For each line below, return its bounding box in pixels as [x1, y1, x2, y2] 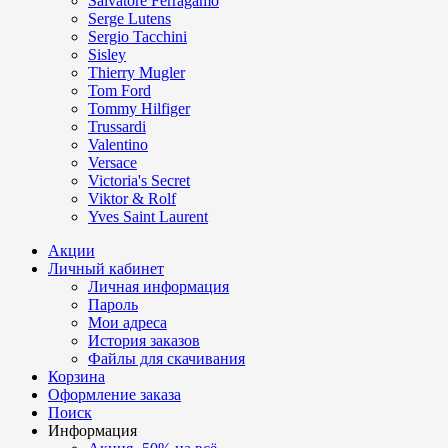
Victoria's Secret [88, 172, 190, 190]
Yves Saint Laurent [88, 208, 208, 226]
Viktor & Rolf [88, 190, 176, 208]
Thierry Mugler [88, 64, 185, 82]
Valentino [88, 136, 148, 154]
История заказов [88, 332, 200, 350]
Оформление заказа [48, 386, 181, 404]
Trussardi [88, 118, 146, 136]
